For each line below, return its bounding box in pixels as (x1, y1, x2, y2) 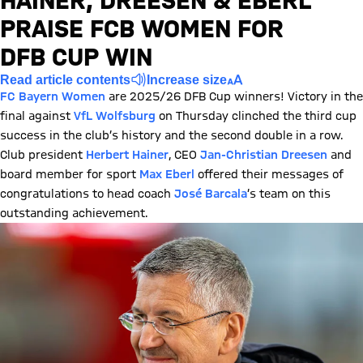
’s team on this (247, 187, 331, 200)
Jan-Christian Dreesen (200, 148, 327, 161)
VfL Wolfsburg (74, 109, 156, 122)
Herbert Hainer (86, 148, 169, 161)
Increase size (147, 72, 227, 87)
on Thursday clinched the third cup (156, 109, 357, 122)
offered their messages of (194, 168, 344, 181)
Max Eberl (139, 168, 194, 181)
